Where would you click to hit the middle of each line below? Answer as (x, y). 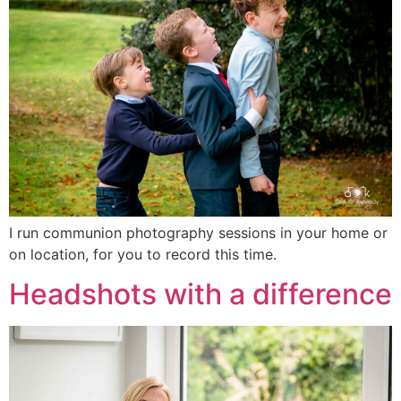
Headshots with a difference (200, 294)
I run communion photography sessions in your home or (198, 232)
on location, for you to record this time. (143, 254)
